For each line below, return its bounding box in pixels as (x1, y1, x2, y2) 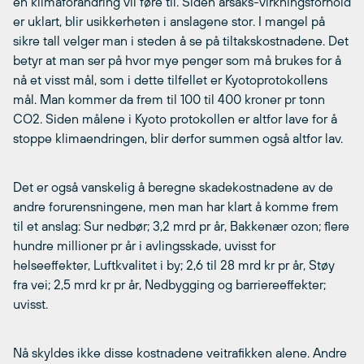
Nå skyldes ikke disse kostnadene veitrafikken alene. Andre (13, 344, 347, 360)
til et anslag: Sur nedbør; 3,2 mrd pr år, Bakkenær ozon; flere (13, 218, 349, 233)
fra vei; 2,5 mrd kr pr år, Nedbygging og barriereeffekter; (13, 276, 326, 292)
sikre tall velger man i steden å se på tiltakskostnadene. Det (13, 32, 349, 48)
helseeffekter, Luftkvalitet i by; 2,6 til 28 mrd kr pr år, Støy (13, 257, 335, 272)
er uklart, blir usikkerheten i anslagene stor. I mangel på (13, 13, 325, 28)
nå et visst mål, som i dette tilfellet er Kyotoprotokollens (13, 71, 327, 87)
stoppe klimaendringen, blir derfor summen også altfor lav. (13, 130, 343, 145)
